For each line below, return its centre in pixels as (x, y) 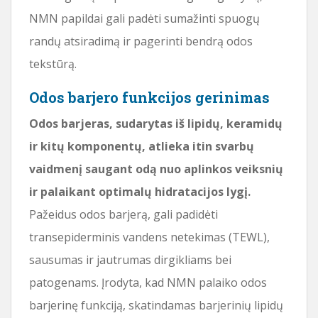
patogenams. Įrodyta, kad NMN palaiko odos (148, 282)
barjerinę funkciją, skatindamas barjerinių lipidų (156, 305)
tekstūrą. (53, 64)
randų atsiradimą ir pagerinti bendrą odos (141, 41)
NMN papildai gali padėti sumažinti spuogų (144, 18)
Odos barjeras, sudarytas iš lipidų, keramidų (156, 123)
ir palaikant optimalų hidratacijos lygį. (140, 191)
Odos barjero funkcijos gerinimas (149, 97)
